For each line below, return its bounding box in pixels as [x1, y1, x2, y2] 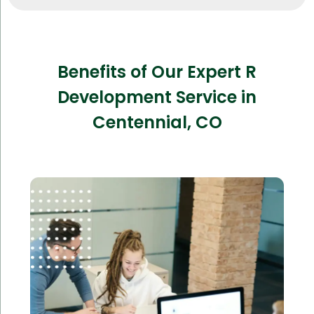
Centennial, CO [92, 110, 222, 134]
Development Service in [57, 85, 257, 109]
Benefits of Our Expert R [57, 60, 257, 83]
